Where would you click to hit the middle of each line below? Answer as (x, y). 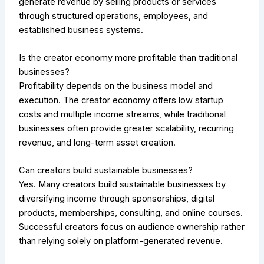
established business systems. (81, 30)
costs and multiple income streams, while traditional (123, 115)
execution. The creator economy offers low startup (121, 100)
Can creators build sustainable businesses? (106, 171)
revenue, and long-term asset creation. (98, 143)
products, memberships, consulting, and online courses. (131, 213)
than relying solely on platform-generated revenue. (121, 241)
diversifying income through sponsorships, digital (117, 199)
